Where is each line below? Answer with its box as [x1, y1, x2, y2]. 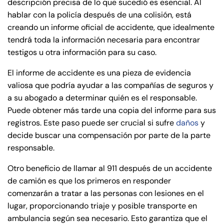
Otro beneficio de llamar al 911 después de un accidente [7, 163, 212, 173]
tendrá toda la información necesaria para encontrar [7, 34, 200, 45]
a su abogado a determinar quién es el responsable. [7, 92, 197, 103]
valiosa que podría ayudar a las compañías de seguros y [7, 80, 213, 90]
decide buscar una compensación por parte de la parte [7, 130, 210, 140]
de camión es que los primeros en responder [7, 175, 171, 186]
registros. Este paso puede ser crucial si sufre [7, 117, 176, 128]
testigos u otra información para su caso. [7, 47, 158, 57]
